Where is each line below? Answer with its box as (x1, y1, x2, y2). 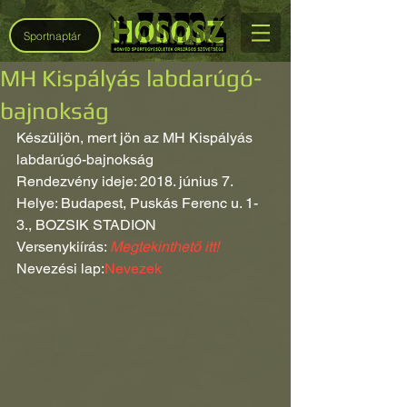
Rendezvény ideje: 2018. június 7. (16, 173, 233, 190)
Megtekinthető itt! (110, 238, 219, 255)
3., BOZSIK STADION (16, 216, 156, 233)
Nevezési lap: (16, 260, 104, 277)
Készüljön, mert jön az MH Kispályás (16, 129, 256, 146)
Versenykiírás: (16, 238, 110, 255)
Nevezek (104, 260, 162, 277)
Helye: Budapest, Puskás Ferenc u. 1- (16, 194, 258, 212)
